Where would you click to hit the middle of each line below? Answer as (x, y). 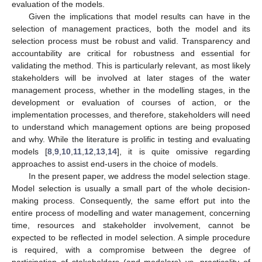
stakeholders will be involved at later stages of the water (131, 77)
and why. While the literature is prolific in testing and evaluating (131, 139)
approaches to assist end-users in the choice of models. (115, 163)
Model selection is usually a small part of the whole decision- (131, 188)
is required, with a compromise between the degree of (131, 249)
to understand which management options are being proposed (131, 127)
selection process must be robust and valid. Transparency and (131, 41)
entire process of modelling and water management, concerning (131, 213)
